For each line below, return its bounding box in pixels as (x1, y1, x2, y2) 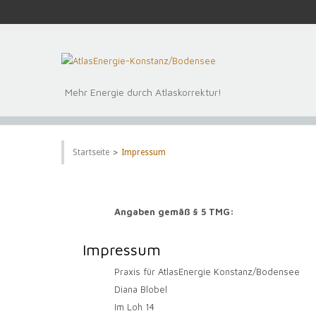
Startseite (73, 147, 109, 158)
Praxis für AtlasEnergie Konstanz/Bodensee (114, 266, 300, 278)
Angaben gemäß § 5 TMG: (114, 206, 234, 218)
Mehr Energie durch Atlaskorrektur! (65, 86, 221, 99)
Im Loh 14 (114, 301, 154, 313)
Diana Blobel (114, 284, 167, 296)
